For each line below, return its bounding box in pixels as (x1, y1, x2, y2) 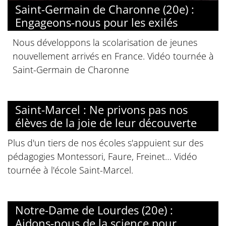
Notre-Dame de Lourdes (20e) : (15, 202, 173, 218)
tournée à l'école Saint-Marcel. (8, 164, 133, 177)
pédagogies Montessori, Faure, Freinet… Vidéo (8, 150, 197, 163)
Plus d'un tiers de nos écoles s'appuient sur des (8, 137, 203, 149)
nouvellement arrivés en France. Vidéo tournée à (13, 50, 214, 63)
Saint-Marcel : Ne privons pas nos (15, 102, 188, 118)
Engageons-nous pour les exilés (15, 15, 178, 30)
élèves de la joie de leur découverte (15, 115, 197, 131)
